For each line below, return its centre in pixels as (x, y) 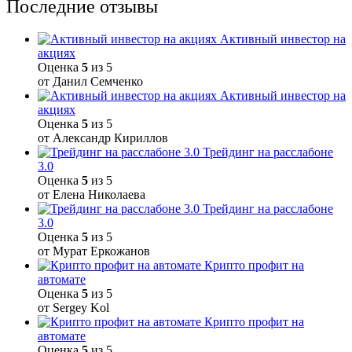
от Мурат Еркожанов (94, 251)
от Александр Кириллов (103, 138)
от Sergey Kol (73, 308)
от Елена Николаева (92, 195)
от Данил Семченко (90, 82)
